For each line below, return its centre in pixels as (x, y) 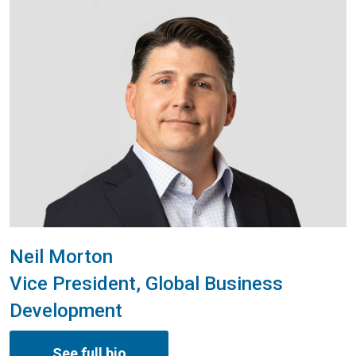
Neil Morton (61, 256)
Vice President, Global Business (146, 283)
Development (66, 310)
